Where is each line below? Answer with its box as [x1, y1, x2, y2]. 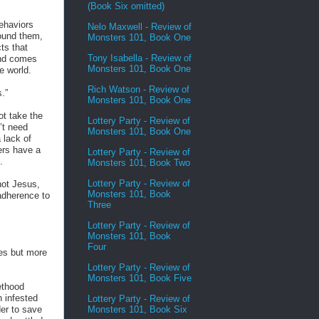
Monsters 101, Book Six [88, 303, 187, 315]
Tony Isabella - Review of [88, 52, 192, 63]
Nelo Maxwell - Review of [88, 21, 192, 32]
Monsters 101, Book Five [88, 272, 192, 283]
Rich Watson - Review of [88, 83, 189, 95]
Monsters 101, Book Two [88, 157, 190, 168]
